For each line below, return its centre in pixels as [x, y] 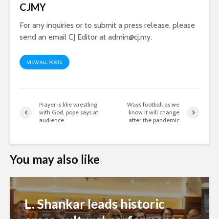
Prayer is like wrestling [68, 105]
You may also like [55, 159]
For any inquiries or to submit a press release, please [107, 25]
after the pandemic [154, 120]
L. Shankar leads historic [95, 204]
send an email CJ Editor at [64, 37]
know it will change [154, 112]
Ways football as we [153, 105]
